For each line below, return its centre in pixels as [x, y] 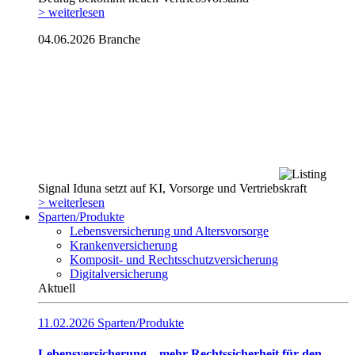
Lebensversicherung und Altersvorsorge [169, 231]
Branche [119, 40]
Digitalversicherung [119, 274]
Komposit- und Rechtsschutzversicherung [174, 260]
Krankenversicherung [124, 246]
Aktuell [57, 288]
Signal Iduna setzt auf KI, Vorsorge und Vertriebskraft [172, 189]
